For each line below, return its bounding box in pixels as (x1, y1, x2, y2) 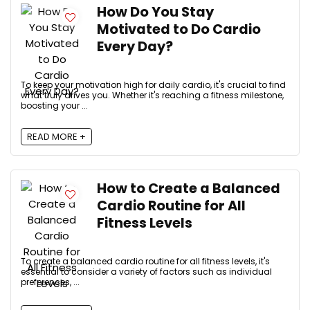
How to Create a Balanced (97, 179, 280, 199)
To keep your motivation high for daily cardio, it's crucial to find (21, 78, 286, 91)
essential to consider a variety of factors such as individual (21, 266, 272, 278)
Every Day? (97, 37, 173, 56)
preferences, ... (21, 276, 80, 289)
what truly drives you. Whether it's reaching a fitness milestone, (21, 89, 284, 101)
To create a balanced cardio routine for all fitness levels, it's (21, 255, 270, 268)
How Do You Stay (97, 2, 214, 21)
